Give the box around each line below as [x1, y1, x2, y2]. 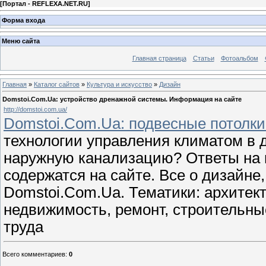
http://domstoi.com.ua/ [4, 105, 67, 113]
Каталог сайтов [34, 80, 80, 88]
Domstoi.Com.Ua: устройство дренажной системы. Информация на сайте [2, 95, 242, 103]
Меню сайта [2, 37, 40, 45]
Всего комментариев [2, 250, 65, 258]
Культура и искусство [87, 80, 152, 88]
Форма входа [2, 16, 45, 24]
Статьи [192, 55, 214, 62]
